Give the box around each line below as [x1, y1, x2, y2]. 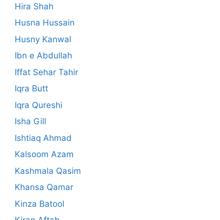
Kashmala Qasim [15, 165, 81, 176]
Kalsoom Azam [15, 149, 74, 160]
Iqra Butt [15, 83, 48, 94]
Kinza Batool [15, 198, 64, 209]
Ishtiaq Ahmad [15, 133, 72, 143]
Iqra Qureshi [15, 100, 62, 110]
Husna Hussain [15, 18, 75, 28]
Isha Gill [15, 116, 46, 127]
